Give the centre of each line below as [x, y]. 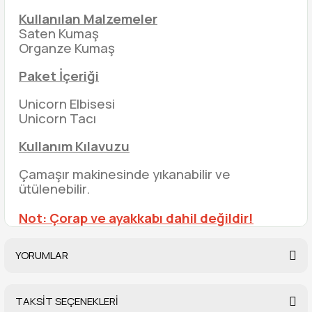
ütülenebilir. [54, 189]
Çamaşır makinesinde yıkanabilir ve [125, 174]
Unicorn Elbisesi [67, 104]
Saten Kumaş [59, 33]
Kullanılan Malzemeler [88, 19]
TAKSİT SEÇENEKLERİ [67, 301]
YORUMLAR [42, 255]
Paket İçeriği [59, 76]
